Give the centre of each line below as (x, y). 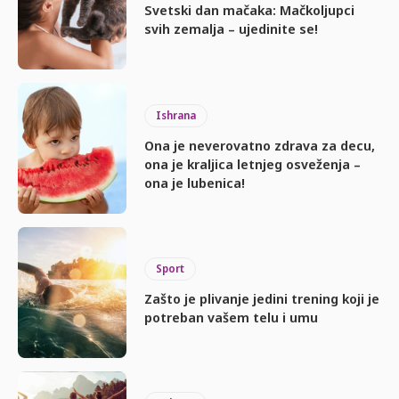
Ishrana (176, 115)
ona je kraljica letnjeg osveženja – (253, 163)
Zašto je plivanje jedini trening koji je (262, 299)
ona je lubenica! (195, 182)
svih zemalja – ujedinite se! (232, 29)
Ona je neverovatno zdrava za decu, (260, 145)
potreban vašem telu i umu (232, 318)
